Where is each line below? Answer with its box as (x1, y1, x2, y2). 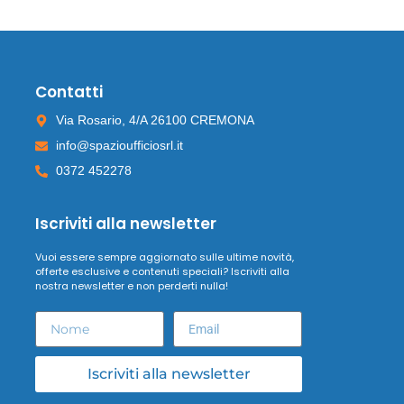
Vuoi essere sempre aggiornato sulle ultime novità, (35, 250, 295, 264)
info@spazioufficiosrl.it (55, 138, 183, 152)
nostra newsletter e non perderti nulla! (35, 279, 229, 293)
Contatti (35, 81, 104, 103)
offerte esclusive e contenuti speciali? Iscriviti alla (35, 264, 290, 279)
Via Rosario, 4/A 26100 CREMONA (55, 113, 254, 127)
